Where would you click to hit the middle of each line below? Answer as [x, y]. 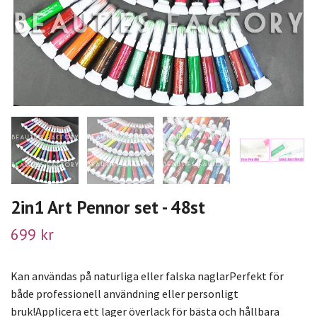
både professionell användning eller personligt [125, 293]
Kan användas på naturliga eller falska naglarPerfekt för [147, 276]
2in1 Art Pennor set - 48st [108, 207]
